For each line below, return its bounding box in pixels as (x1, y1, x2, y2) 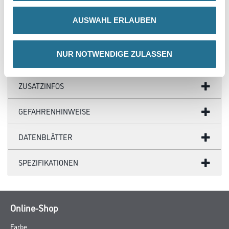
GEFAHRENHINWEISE (18, 106, 90, 117)
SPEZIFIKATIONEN (18, 157, 78, 168)
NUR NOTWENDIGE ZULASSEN (57, 49, 172, 58)
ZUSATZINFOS (18, 80, 64, 91)
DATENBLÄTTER (18, 131, 73, 142)
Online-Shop (10, 201, 58, 214)
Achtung (18, 14, 42, 24)
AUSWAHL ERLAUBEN (73, 16, 156, 25)
